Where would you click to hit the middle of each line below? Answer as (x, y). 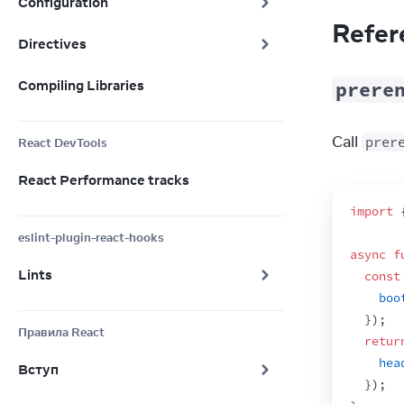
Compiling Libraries (81, 85)
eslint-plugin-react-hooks (91, 237)
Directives (52, 44)
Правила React (61, 332)
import (372, 211)
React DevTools (63, 142)
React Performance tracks (104, 180)
